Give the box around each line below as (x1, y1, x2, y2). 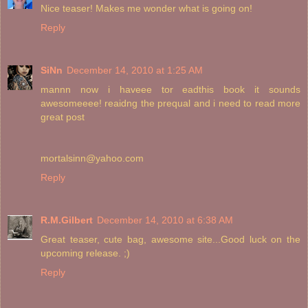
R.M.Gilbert (41, 214, 93, 225)
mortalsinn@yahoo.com (41, 152, 144, 164)
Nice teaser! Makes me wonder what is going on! (41, 2, 252, 14)
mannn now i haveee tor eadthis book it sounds (41, 83, 300, 95)
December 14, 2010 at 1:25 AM (67, 64, 203, 76)
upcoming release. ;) (41, 247, 130, 258)
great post (41, 111, 85, 122)
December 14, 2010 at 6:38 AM (97, 214, 233, 225)
